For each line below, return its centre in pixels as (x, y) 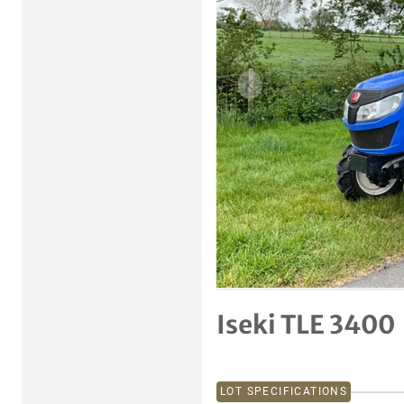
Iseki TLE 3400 (306, 325)
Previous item (288, 91)
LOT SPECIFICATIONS (284, 392)
